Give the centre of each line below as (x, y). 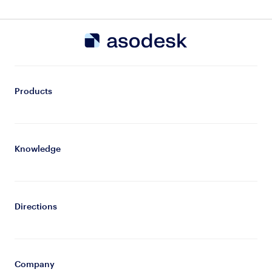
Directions (36, 206)
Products (33, 90)
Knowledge (37, 148)
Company (34, 263)
